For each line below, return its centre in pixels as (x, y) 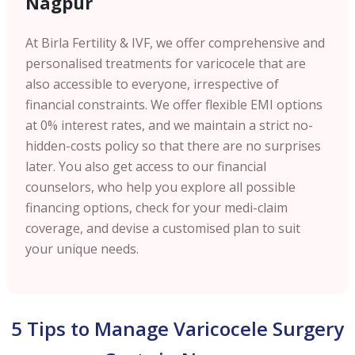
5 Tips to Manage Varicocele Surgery (177, 328)
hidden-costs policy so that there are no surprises (173, 145)
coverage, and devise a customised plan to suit (163, 228)
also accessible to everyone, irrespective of (152, 84)
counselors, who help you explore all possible (160, 187)
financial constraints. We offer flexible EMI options (174, 104)
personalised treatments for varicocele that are (166, 63)
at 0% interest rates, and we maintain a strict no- (169, 125)
